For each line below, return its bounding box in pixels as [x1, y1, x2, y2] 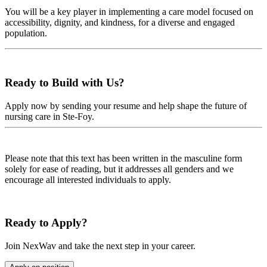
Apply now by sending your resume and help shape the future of [5, 100, 247, 111]
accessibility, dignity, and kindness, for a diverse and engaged [5, 17, 235, 28]
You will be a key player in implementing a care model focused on [5, 7, 253, 17]
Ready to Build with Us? [5, 76, 125, 89]
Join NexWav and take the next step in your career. [5, 241, 195, 252]
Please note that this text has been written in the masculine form [5, 153, 242, 163]
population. [5, 28, 47, 39]
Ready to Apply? [5, 216, 88, 229]
